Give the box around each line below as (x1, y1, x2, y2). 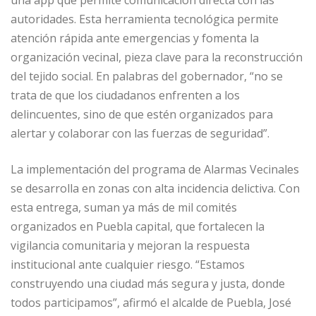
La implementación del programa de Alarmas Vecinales (11, 162, 299, 178)
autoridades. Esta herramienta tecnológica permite (11, 11, 279, 28)
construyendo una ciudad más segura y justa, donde (11, 276, 285, 292)
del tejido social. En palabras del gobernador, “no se (11, 68, 283, 85)
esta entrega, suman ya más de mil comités (11, 200, 237, 216)
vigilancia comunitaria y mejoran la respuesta (11, 238, 250, 254)
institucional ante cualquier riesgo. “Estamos (11, 257, 245, 273)
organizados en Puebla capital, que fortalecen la (11, 219, 265, 235)
